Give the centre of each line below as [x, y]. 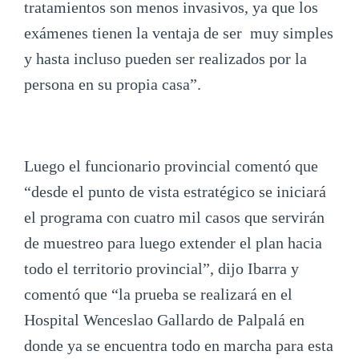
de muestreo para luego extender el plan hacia [173, 243]
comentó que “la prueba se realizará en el [158, 294]
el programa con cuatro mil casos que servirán [174, 218]
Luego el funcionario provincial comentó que [171, 166]
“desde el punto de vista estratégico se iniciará [175, 192]
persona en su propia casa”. [113, 85]
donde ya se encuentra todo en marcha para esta [179, 346]
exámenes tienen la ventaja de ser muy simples [179, 33]
